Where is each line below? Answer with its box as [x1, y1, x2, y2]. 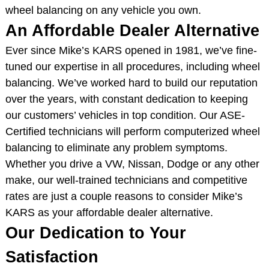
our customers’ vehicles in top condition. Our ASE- [5, 109, 245, 121]
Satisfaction [5, 247, 98, 266]
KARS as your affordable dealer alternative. [5, 206, 213, 219]
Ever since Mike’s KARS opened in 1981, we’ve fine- [5, 44, 257, 56]
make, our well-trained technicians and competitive [5, 174, 247, 186]
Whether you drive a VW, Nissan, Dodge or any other [5, 157, 259, 170]
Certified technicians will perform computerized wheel [5, 125, 260, 138]
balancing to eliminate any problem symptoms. [5, 141, 228, 154]
